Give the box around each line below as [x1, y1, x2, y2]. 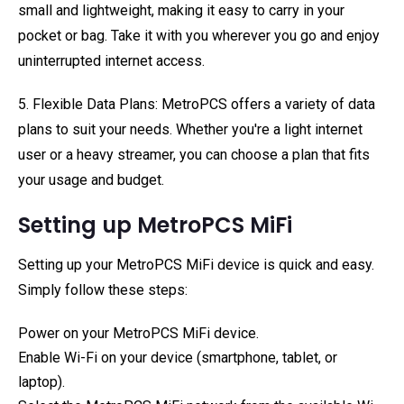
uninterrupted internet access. [18, 52, 205, 69]
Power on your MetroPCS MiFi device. [18, 325, 259, 342]
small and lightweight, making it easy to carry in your [18, 2, 344, 19]
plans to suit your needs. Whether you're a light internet [18, 121, 363, 138]
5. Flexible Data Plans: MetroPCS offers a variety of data [18, 96, 375, 113]
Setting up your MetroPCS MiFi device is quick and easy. [18, 256, 374, 273]
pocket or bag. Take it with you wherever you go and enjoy [18, 27, 380, 44]
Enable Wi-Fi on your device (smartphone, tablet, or [18, 349, 337, 366]
